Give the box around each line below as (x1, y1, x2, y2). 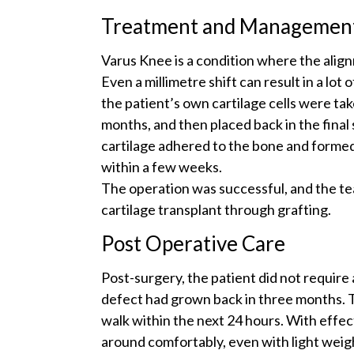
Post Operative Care (101, 230, 285, 256)
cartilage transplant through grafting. (101, 200, 331, 218)
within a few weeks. (101, 157, 222, 175)
